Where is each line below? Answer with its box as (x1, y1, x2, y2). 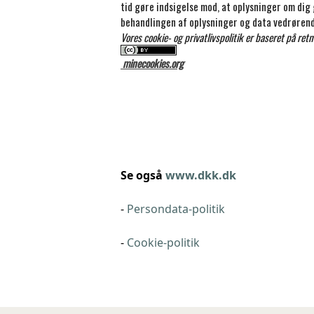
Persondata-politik (127, 200, 225, 217)
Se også (121, 167, 165, 183)
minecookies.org (121, 55, 184, 71)
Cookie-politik (127, 234, 200, 250)
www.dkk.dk (165, 167, 236, 183)
